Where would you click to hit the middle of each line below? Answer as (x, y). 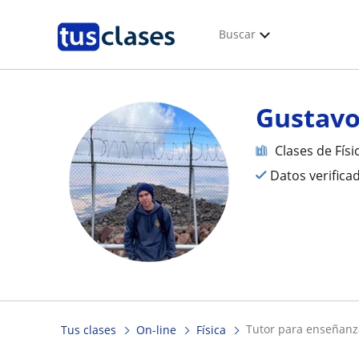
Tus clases (89, 330)
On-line (156, 330)
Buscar (237, 34)
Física (211, 330)
